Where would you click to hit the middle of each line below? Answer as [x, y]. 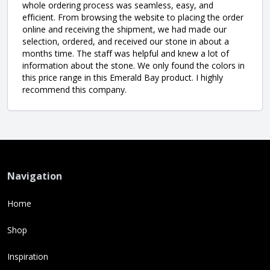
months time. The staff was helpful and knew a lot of [126, 53]
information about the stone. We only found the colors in [133, 65]
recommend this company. [74, 89]
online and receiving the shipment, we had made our [124, 29]
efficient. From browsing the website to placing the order [133, 17]
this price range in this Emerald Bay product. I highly [123, 77]
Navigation [35, 176]
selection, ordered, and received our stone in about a [126, 41]
